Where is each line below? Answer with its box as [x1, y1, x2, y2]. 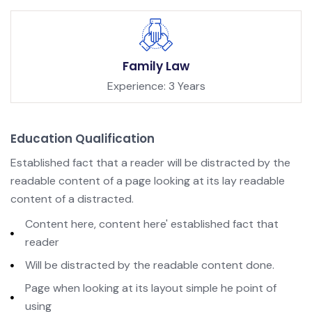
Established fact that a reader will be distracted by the [10, 155, 290, 171]
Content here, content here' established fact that [25, 217, 279, 232]
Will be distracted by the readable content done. [25, 258, 275, 273]
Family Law [123, 58, 189, 75]
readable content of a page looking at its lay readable [10, 173, 285, 189]
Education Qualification [10, 130, 155, 148]
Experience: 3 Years [107, 79, 205, 94]
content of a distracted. [10, 192, 134, 207]
